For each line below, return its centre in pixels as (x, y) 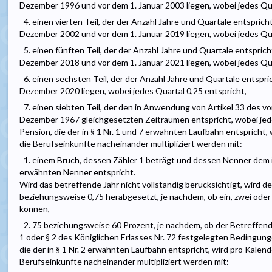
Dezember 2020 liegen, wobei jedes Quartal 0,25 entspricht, (133, 91)
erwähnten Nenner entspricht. (77, 172)
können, (35, 209)
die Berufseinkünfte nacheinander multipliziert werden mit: (131, 144)
